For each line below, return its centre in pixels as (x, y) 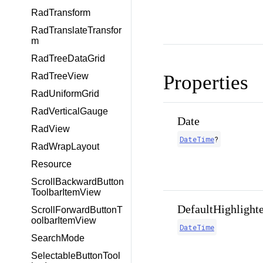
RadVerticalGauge (70, 111)
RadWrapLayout (65, 146)
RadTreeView (60, 76)
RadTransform (61, 13)
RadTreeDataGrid (68, 58)
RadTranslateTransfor (76, 30)
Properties (205, 83)
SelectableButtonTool (76, 256)
